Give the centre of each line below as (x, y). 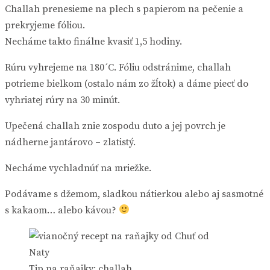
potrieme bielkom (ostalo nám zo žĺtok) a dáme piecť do (127, 83)
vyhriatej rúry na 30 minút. (62, 100)
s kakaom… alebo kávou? (62, 210)
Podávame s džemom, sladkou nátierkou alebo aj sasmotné (134, 194)
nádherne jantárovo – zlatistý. (70, 142)
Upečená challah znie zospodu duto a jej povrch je (115, 126)
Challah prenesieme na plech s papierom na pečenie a (124, 9)
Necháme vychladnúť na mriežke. (78, 168)
